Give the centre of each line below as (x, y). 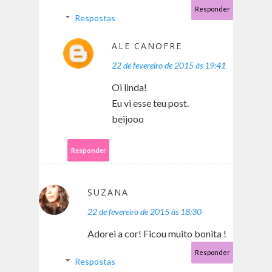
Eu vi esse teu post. (150, 103)
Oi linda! (129, 87)
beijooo (128, 119)
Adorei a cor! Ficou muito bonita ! (157, 234)
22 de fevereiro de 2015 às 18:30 (144, 212)
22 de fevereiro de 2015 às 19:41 (169, 66)
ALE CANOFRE (147, 46)
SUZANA (108, 192)
